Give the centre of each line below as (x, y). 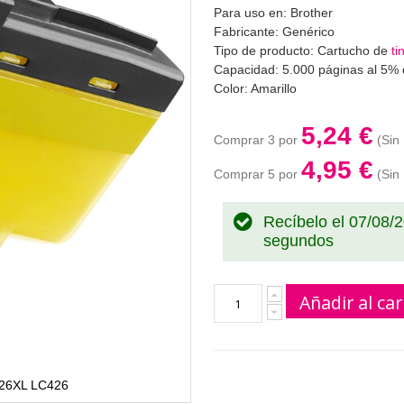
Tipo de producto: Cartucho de (302, 51)
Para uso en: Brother (273, 13)
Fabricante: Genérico (274, 32)
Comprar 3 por (257, 140)
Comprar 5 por (257, 174)
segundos (298, 241)
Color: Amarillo (255, 89)
